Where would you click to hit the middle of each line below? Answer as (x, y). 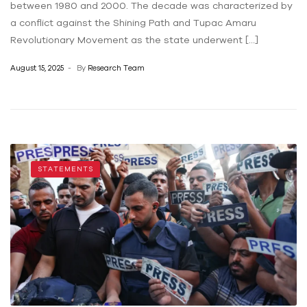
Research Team (116, 68)
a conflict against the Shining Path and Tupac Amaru (133, 22)
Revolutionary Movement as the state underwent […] (134, 39)
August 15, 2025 (37, 68)
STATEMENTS (65, 169)
